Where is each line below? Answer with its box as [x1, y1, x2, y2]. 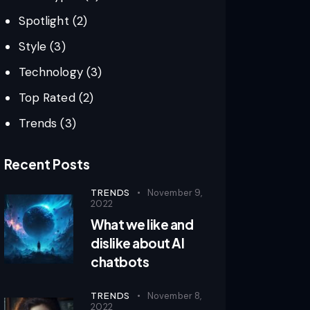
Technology [18, 64, 83, 80]
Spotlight [18, 13, 69, 29]
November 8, [147, 290, 202, 302]
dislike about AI [91, 234, 185, 251]
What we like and [91, 215, 194, 232]
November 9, [147, 186, 203, 199]
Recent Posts [4, 156, 91, 173]
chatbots [91, 253, 149, 270]
